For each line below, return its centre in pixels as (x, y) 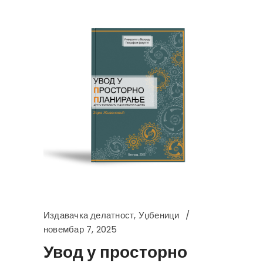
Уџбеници (159, 215)
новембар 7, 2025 (80, 229)
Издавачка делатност (89, 215)
